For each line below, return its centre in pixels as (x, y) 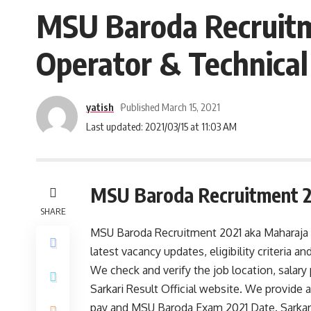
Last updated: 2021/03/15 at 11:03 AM (161, 126)
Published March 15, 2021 (170, 107)
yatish (100, 107)
